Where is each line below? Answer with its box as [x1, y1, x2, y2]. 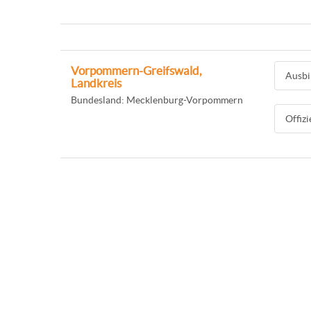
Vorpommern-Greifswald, [71, 65, 202, 77]
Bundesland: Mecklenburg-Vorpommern [71, 94, 243, 106]
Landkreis [71, 77, 121, 90]
